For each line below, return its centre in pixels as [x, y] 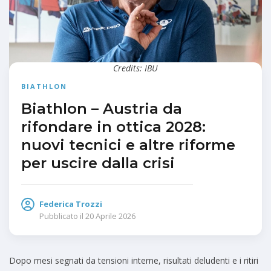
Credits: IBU [135, 68]
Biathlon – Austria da [102, 109]
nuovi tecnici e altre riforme [128, 145]
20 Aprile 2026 [110, 216]
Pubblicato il [61, 216]
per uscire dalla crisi [98, 163]
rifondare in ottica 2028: [113, 127]
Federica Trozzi [71, 204]
